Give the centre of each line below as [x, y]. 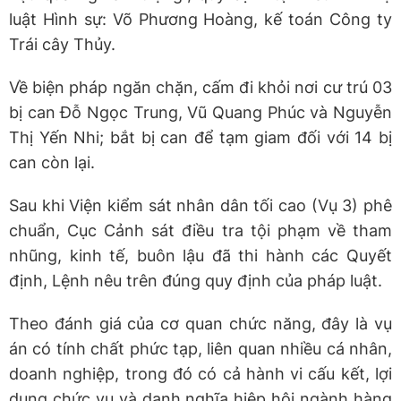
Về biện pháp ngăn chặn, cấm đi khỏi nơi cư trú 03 [200, 87]
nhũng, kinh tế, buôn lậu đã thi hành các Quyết [200, 255]
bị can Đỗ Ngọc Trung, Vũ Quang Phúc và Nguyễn [200, 112]
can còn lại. [52, 162]
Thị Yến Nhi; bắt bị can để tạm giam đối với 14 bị [200, 137]
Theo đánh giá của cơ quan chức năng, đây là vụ [200, 323]
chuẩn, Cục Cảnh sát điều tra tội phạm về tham [200, 230]
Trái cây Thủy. [62, 44]
